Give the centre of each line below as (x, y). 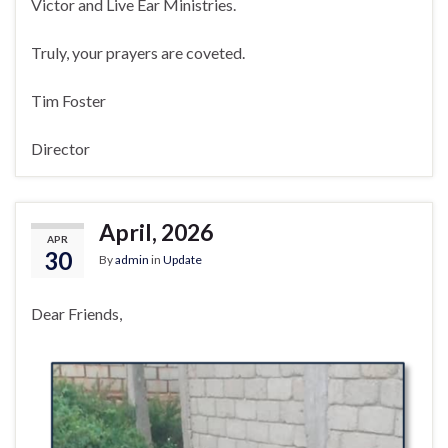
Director (60, 149)
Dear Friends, (76, 314)
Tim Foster (68, 101)
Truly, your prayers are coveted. (138, 53)
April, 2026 (156, 232)
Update (182, 260)
